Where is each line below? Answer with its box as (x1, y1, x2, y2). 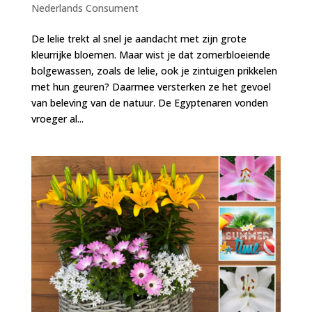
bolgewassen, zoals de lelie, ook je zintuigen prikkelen (31, 63, 277, 77)
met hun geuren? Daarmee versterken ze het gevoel (31, 79, 271, 93)
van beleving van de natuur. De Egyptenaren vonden (31, 95, 268, 109)
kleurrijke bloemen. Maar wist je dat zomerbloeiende (31, 47, 270, 61)
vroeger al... (31, 111, 84, 125)
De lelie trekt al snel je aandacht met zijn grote (31, 31, 247, 45)
